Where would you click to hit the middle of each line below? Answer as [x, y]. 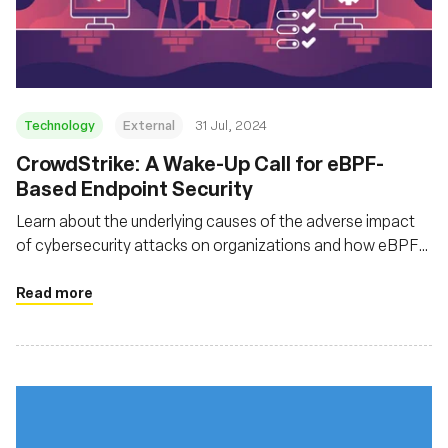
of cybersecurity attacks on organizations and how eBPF [217, 244]
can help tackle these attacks [119, 268]
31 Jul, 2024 [231, 124]
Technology [59, 124]
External [149, 124]
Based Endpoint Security [134, 188]
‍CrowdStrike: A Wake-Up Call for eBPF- [200, 163]
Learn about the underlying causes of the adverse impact [215, 220]
